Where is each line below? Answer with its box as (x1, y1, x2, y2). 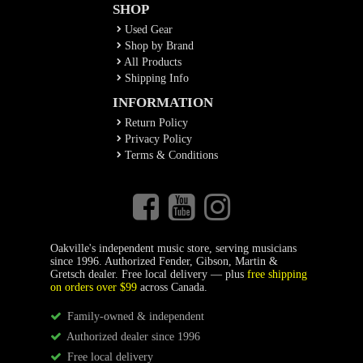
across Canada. (136, 281, 207, 293)
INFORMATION (113, 95, 213, 110)
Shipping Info (122, 72, 189, 84)
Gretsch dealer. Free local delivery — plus (49, 268, 247, 280)
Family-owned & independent (63, 310, 204, 322)
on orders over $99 (49, 281, 137, 293)
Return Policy (122, 117, 188, 129)
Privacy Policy (122, 133, 192, 145)
